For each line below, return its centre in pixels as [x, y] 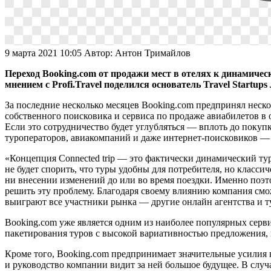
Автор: [100, 53]
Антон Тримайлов [153, 53]
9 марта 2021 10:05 [44, 53]
